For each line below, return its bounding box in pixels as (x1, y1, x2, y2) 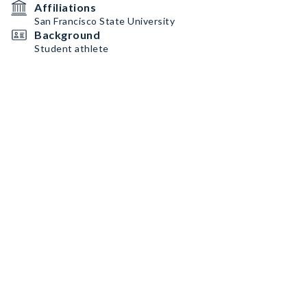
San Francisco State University (34, 15, 175, 27)
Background (34, 28, 100, 41)
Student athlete (34, 42, 109, 54)
